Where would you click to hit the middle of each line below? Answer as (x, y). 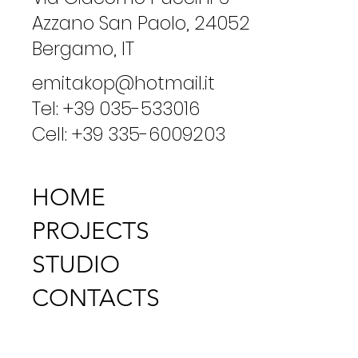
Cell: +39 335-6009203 (129, 134)
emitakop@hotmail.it (123, 83)
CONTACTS (96, 298)
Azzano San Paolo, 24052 (143, 24)
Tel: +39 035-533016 (116, 108)
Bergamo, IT (83, 49)
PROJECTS (91, 231)
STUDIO (76, 264)
